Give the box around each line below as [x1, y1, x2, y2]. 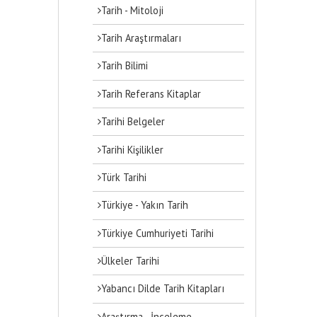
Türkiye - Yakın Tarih [101, 198, 189, 212]
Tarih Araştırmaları [101, 31, 182, 45]
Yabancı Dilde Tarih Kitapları [101, 282, 225, 296]
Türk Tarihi [101, 170, 147, 184]
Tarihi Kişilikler [101, 142, 164, 156]
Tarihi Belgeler [101, 115, 166, 129]
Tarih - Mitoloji [101, 3, 164, 17]
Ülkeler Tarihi [101, 254, 160, 268]
